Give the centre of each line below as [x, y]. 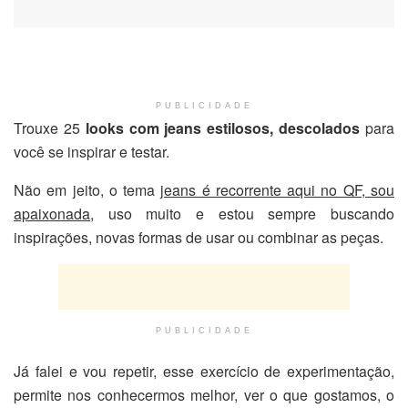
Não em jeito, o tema [87, 189]
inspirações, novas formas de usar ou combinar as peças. [199, 237]
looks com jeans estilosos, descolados [223, 127]
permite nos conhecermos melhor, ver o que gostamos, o [204, 394]
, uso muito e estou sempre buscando [242, 213]
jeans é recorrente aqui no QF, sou [278, 189]
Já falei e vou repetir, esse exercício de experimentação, [204, 371]
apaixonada [52, 213]
